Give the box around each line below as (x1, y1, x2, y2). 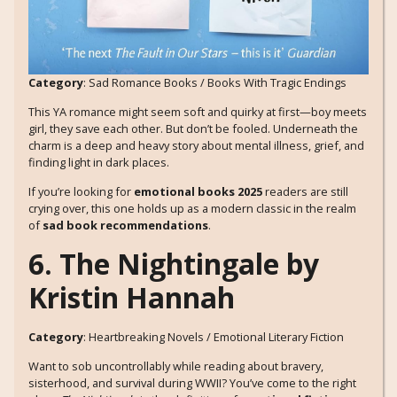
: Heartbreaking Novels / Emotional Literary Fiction (83, 328, 344, 345)
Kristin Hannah (28, 277, 235, 316)
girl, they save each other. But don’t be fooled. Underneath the (28, 121, 358, 137)
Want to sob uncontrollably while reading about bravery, (28, 358, 323, 375)
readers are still (262, 183, 348, 200)
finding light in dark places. (28, 154, 169, 171)
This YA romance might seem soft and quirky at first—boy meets (28, 104, 367, 121)
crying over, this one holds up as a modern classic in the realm (28, 200, 356, 217)
